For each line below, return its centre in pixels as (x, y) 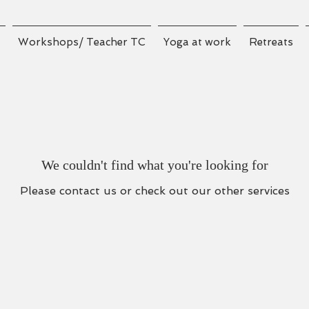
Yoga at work (197, 42)
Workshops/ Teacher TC (82, 42)
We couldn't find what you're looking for (154, 165)
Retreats (271, 42)
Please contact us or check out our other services (154, 191)
